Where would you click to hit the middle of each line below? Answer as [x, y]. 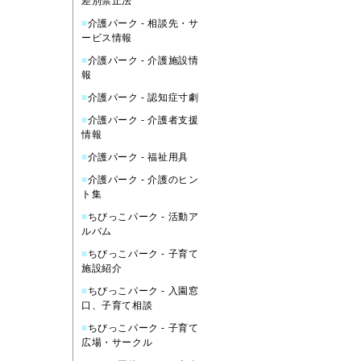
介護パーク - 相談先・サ [143, 23]
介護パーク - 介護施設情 [143, 60]
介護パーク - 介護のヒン [143, 180]
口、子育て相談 [117, 305]
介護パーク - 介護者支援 [143, 120]
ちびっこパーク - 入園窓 [143, 291]
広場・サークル [117, 342]
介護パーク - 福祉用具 [138, 157]
